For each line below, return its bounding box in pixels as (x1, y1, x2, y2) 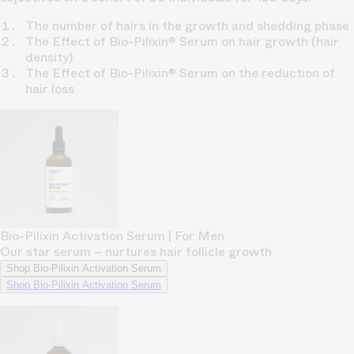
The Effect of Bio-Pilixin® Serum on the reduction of (25, 63, 335, 82)
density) (25, 47, 73, 66)
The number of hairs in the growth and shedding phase (25, 16, 349, 35)
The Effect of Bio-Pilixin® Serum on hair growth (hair (25, 32, 339, 51)
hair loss (25, 79, 74, 98)
